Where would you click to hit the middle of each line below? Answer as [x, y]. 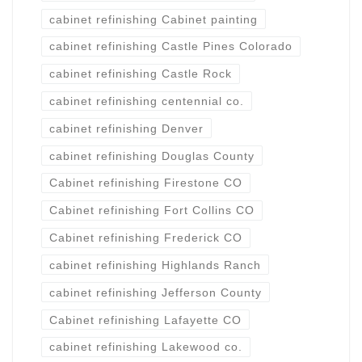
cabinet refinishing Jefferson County [155, 292]
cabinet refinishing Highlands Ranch [155, 265]
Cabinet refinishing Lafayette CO [145, 320]
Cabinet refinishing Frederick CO [145, 238]
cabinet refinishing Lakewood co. [145, 347]
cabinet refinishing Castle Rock [140, 74]
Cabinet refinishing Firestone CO [145, 183]
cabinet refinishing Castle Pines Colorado [170, 46]
